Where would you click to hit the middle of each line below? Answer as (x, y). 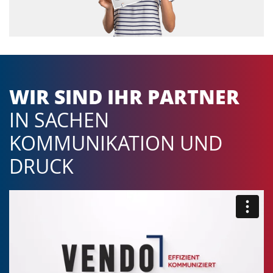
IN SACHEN (59, 119)
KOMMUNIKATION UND (116, 143)
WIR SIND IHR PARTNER (124, 96)
